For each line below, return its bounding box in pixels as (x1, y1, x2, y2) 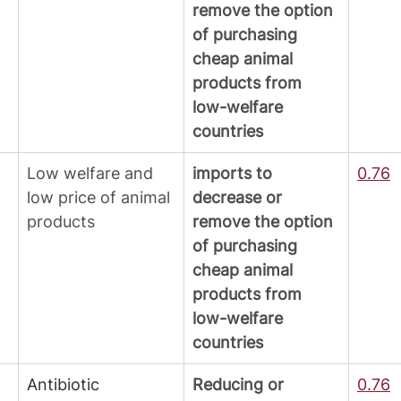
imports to (192, 164, 277, 183)
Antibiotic (27, 375, 104, 395)
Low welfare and (27, 164, 158, 183)
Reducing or (192, 375, 288, 395)
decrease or (192, 188, 286, 208)
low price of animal (27, 188, 175, 208)
